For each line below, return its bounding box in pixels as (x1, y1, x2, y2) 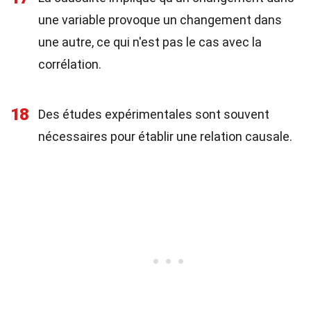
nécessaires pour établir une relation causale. (38, 129, 292, 144)
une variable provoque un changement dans (38, 12, 282, 27)
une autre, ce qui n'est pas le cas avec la (38, 35, 262, 49)
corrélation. (38, 57, 101, 72)
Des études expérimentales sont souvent (38, 107, 269, 121)
